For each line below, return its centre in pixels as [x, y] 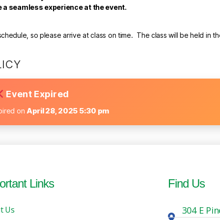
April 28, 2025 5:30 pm [68, 111]
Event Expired [37, 94]
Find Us [186, 184]
